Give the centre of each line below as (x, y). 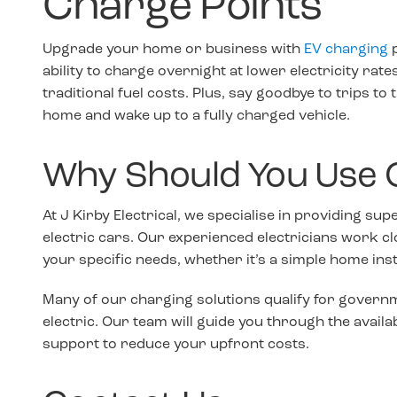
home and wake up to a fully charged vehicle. (196, 117)
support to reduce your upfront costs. (176, 344)
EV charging (346, 50)
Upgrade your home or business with (173, 50)
